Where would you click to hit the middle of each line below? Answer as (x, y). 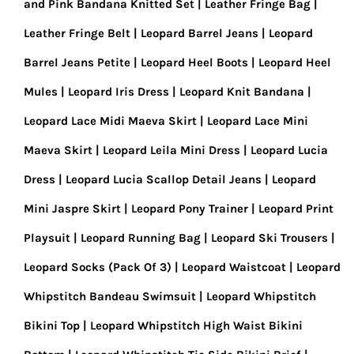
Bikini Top (52, 326)
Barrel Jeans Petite (77, 62)
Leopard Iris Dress (119, 92)
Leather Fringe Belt (77, 33)
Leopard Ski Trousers (269, 238)
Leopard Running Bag (141, 238)
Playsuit (47, 238)
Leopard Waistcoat (234, 267)
